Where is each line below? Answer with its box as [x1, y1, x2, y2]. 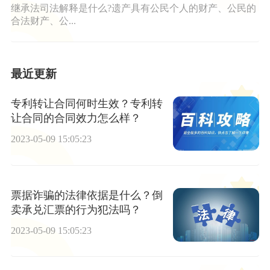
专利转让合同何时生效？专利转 [10, 98, 163, 110]
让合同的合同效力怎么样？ [10, 112, 141, 125]
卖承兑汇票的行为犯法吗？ [10, 203, 141, 216]
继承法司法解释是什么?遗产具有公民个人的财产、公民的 [10, 2, 256, 13]
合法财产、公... [10, 15, 76, 26]
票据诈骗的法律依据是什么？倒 [10, 189, 163, 201]
